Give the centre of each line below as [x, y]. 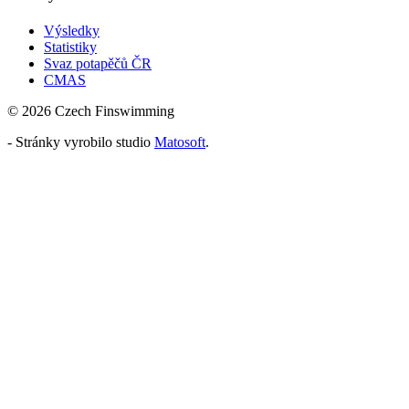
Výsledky [72, 31]
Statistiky [70, 47]
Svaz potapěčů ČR [98, 64]
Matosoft [180, 142]
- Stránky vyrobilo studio [81, 142]
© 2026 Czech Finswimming [91, 111]
